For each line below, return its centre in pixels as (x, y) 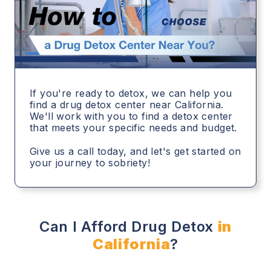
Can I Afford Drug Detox (126, 227)
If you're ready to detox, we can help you (131, 93)
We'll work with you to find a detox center (131, 116)
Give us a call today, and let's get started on (135, 152)
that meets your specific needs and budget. (133, 128)
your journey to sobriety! (90, 163)
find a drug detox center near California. (127, 105)
